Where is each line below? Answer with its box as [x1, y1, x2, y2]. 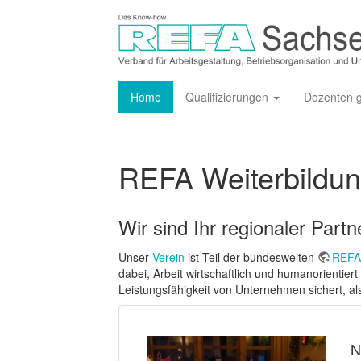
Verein [152, 249, 185, 265]
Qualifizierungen [185, 89, 272, 105]
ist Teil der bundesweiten [185, 249, 317, 265]
